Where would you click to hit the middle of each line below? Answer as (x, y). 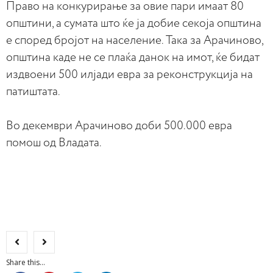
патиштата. (33, 92)
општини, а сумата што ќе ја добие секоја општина (134, 23)
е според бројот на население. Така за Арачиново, (135, 41)
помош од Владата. (54, 143)
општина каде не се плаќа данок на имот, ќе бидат (133, 58)
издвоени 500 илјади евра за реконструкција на (129, 75)
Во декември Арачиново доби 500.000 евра (119, 126)
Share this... (26, 262)
